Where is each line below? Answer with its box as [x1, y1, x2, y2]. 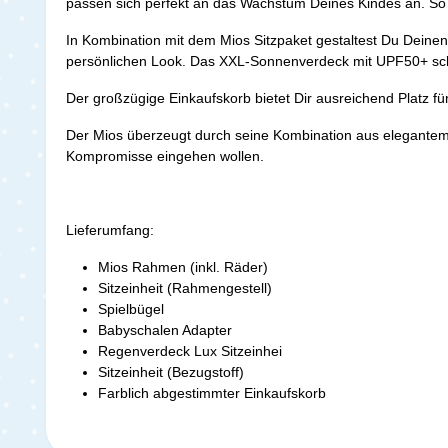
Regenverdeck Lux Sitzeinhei [98, 342, 282, 359]
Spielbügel [98, 300, 164, 317]
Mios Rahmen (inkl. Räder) [98, 258, 268, 275]
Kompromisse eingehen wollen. [66, 147, 264, 164]
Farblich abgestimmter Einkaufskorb [98, 384, 326, 401]
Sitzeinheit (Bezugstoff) [98, 363, 244, 380]
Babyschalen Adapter [98, 321, 232, 338]
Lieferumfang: [66, 221, 154, 238]
